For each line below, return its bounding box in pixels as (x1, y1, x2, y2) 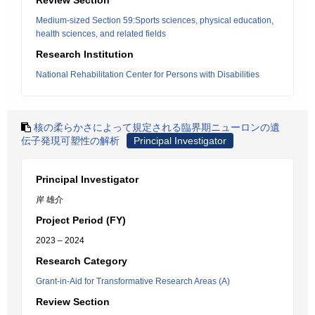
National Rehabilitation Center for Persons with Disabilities (36, 70, 259, 79)
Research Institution (36, 49, 134, 60)
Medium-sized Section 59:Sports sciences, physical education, (36, 15, 274, 25)
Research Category (36, 255, 127, 266)
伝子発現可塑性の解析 (21, 135, 120, 146)
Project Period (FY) (36, 214, 126, 226)
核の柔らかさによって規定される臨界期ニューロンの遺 (34, 122, 280, 133)
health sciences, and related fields (36, 29, 166, 39)
